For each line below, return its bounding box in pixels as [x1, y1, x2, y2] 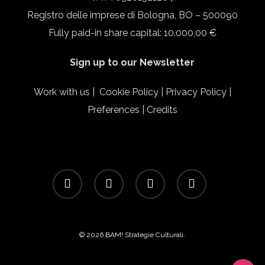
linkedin [93, 171, 119, 180]
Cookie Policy [99, 86, 159, 98]
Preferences [87, 104, 140, 116]
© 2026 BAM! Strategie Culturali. [79, 231, 186, 240]
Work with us [33, 86, 90, 98]
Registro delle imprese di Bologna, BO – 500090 [27, 9, 238, 21]
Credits [146, 104, 177, 116]
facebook [51, 171, 81, 180]
